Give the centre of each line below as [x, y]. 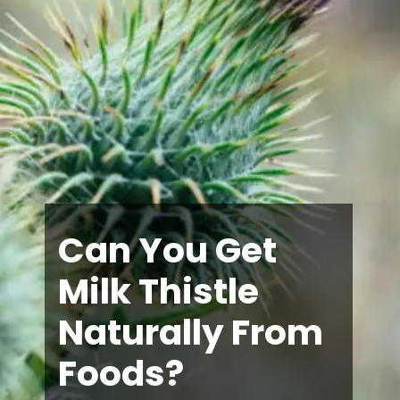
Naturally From [191, 332]
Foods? [121, 373]
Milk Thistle [159, 291]
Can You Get [168, 250]
